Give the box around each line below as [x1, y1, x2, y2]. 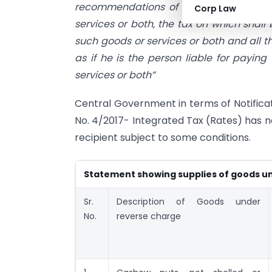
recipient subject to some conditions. [75, 130, 251, 144]
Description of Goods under [117, 195, 260, 208]
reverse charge [117, 209, 181, 222]
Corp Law [194, 2, 236, 15]
